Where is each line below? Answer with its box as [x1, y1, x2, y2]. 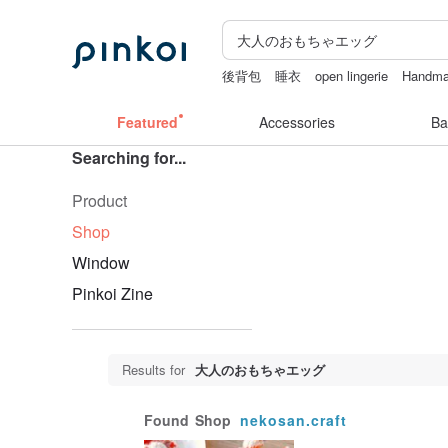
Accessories [259, 112, 335, 132]
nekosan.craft [240, 410, 347, 430]
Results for [122, 360, 185, 379]
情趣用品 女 [222, 86, 292, 105]
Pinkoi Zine [72, 282, 153, 305]
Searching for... [72, 146, 186, 169]
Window [72, 251, 130, 274]
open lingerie [315, 66, 389, 85]
